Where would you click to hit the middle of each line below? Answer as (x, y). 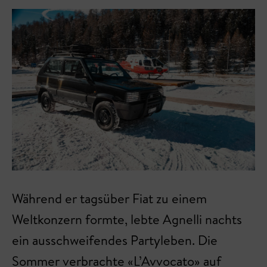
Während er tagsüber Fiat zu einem (109, 199)
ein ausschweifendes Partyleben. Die (115, 240)
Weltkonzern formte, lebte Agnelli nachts (127, 220)
